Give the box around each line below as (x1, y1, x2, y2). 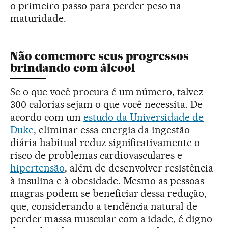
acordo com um (10, 110, 83, 123)
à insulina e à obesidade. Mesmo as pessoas (10, 174, 205, 187)
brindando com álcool (10, 61, 135, 75)
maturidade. (10, 12, 66, 24)
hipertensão (10, 161, 65, 174)
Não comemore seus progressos (10, 49, 189, 63)
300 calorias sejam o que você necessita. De (10, 98, 203, 110)
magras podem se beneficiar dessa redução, (10, 187, 207, 199)
